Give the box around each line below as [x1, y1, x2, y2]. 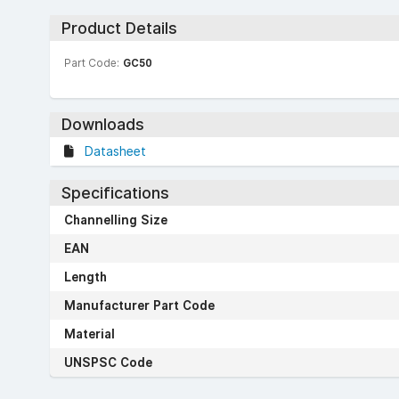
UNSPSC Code [64, 354, 152, 370]
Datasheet [85, 144, 146, 159]
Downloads [61, 115, 144, 134]
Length [64, 269, 107, 284]
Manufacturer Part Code [64, 297, 215, 313]
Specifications [61, 183, 169, 202]
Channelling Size [64, 212, 167, 227]
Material [64, 326, 115, 341]
